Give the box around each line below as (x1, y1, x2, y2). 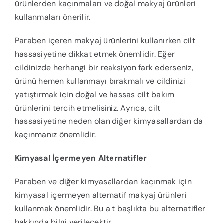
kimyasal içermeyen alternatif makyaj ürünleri (14, 190, 187, 201)
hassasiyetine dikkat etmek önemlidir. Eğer (14, 49, 175, 60)
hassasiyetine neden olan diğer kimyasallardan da (14, 116, 203, 127)
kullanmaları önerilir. (14, 12, 91, 23)
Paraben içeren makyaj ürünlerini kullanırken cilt (14, 35, 195, 46)
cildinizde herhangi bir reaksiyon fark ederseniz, (14, 62, 193, 73)
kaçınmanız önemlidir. (14, 129, 96, 140)
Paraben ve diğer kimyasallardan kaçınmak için (14, 176, 192, 187)
